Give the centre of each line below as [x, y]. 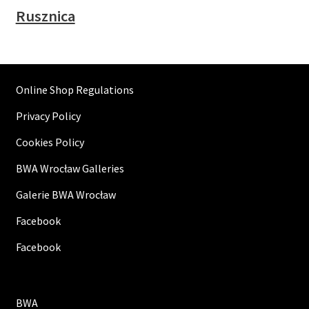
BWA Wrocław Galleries [70, 168]
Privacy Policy [48, 116]
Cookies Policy [50, 142]
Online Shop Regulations [74, 89]
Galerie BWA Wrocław [66, 194]
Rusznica [45, 16]
